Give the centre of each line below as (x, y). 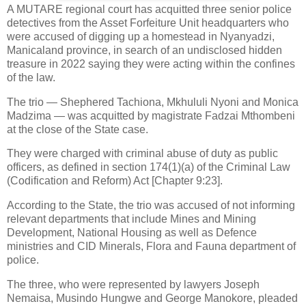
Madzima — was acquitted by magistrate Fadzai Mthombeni (151, 115)
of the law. (31, 77)
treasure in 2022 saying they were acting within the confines (151, 64)
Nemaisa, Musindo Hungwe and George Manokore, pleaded (152, 298)
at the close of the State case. (78, 129)
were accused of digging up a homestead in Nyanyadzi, (141, 36)
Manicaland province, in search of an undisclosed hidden (144, 50)
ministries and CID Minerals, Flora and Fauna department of (151, 247)
